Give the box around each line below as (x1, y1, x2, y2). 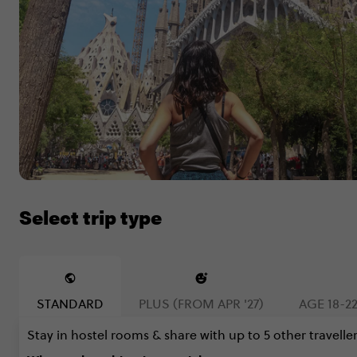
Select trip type (19, 203, 162, 230)
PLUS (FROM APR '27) (139, 296, 264, 312)
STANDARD (37, 296, 104, 312)
